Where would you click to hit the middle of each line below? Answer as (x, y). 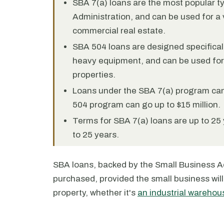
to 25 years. (96, 135)
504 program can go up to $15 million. (146, 105)
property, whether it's (95, 193)
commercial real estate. (119, 31)
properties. (94, 75)
